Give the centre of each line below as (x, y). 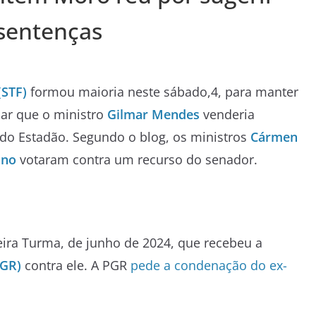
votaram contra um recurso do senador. (137, 159)
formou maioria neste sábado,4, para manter (163, 91)
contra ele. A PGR (76, 265)
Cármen (274, 136)
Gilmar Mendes (153, 114)
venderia (227, 114)
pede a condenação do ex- (207, 265)
